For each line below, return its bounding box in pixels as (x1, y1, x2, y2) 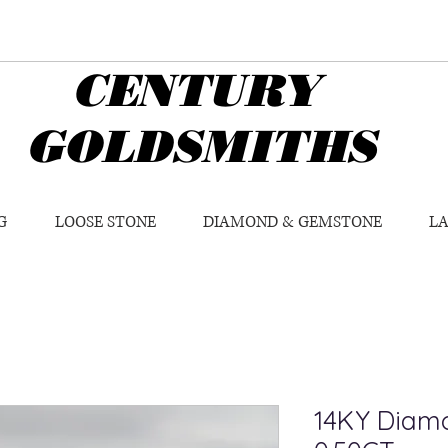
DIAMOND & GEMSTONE (203, 211, 382, 234)
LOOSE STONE (55, 211, 156, 234)
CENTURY (26, 63, 321, 117)
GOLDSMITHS (26, 119, 377, 173)
